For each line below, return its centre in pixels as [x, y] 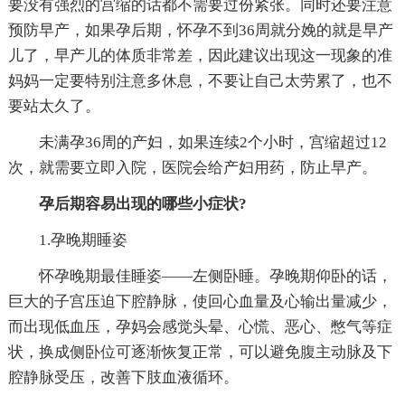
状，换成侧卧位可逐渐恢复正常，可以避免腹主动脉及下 [200, 352]
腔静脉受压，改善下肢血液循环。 [123, 377]
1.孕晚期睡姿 [83, 240]
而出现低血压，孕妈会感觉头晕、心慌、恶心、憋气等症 [200, 326]
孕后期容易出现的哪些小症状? [142, 203]
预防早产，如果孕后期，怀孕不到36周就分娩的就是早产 [200, 30]
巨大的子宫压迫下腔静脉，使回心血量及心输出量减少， [200, 301]
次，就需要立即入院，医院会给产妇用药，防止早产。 [192, 167]
